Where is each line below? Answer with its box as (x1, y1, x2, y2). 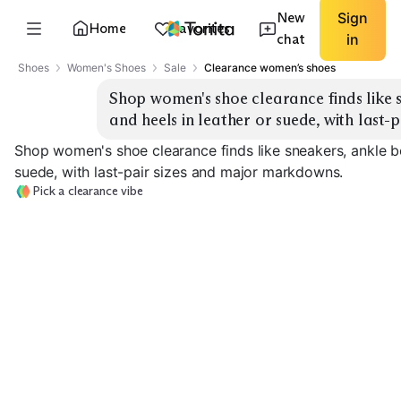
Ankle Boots (311, 354, 383, 369)
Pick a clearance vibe (32, 183, 143, 199)
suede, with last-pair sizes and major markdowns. (14, 163, 344, 181)
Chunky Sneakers (168, 354, 267, 369)
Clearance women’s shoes (204, 61, 336, 74)
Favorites (172, 20, 230, 37)
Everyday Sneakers (25, 354, 133, 369)
